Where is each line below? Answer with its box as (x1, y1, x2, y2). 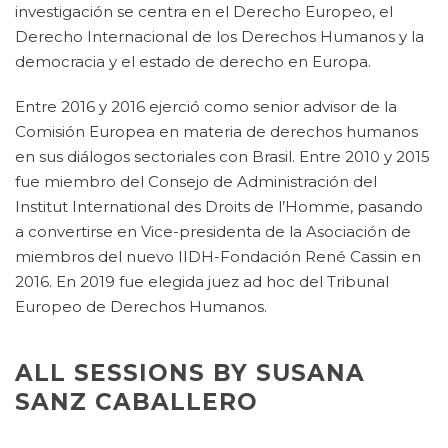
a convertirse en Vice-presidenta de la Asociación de (15, 222, 411, 241)
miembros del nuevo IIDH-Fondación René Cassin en (15, 247, 421, 266)
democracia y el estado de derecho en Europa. (15, 52, 371, 71)
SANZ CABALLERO (15, 388, 258, 416)
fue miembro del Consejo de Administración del (15, 172, 377, 191)
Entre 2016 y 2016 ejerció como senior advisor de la (15, 97, 397, 116)
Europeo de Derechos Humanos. (15, 297, 267, 316)
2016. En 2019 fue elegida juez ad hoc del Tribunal (15, 272, 389, 291)
